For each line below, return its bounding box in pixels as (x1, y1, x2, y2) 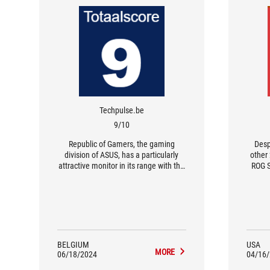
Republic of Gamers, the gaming (68, 139, 175, 149)
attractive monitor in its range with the (58, 161, 185, 171)
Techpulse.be (99, 105, 144, 115)
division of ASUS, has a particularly (64, 150, 179, 160)
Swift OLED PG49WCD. (84, 172, 159, 181)
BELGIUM (57, 240, 89, 250)
